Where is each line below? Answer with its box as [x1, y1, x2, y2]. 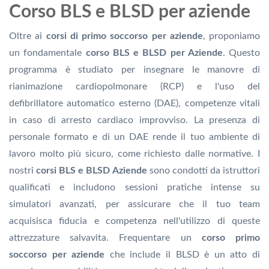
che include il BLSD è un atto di [104, 250, 261, 260]
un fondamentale [9, 48, 86, 58]
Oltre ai [9, 31, 46, 41]
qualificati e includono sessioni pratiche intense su [9, 183, 260, 193]
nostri [9, 166, 37, 176]
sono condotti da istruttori [147, 166, 261, 176]
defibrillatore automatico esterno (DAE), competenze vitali [9, 98, 260, 109]
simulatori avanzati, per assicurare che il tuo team [9, 199, 260, 210]
